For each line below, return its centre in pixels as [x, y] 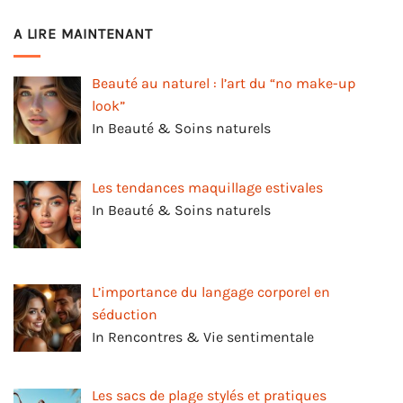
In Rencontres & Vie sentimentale [203, 336]
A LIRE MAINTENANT [83, 34]
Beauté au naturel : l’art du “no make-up [224, 83]
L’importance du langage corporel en [211, 291]
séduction [125, 314]
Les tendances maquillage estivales [207, 187]
